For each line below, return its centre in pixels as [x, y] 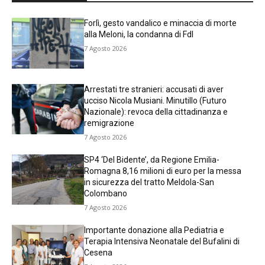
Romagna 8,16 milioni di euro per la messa [163, 171]
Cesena [98, 252]
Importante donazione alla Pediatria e [154, 230]
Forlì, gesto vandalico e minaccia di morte [161, 23]
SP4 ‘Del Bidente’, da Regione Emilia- [152, 159]
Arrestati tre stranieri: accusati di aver [154, 89]
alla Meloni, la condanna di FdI [139, 34]
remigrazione [109, 123]
